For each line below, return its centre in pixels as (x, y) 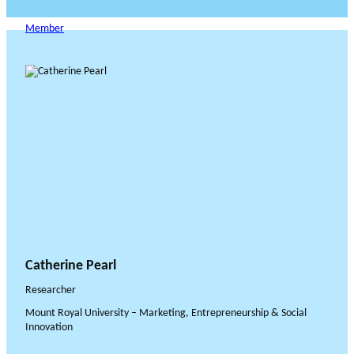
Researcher (51, 291)
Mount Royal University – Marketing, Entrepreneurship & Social (166, 314)
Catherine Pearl (71, 265)
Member (45, 29)
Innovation (49, 328)
